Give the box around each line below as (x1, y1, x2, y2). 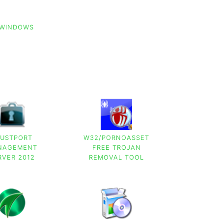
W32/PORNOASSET (83, 134, 150, 142)
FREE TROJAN (92, 144, 141, 152)
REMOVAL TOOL (89, 154, 144, 162)
